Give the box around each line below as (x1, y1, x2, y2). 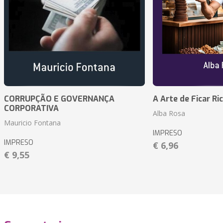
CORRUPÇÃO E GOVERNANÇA (4, 94, 114, 105)
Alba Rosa (152, 109, 185, 118)
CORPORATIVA (4, 103, 59, 114)
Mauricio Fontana (4, 118, 61, 128)
